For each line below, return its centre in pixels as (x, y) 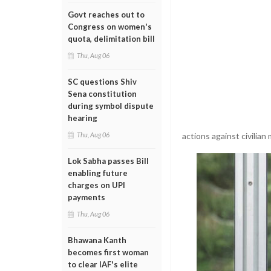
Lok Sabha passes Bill (108, 161)
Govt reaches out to (106, 15)
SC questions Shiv (102, 82)
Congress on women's (110, 27)
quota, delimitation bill (111, 39)
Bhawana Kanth (97, 240)
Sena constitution (102, 94)
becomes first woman (108, 252)
